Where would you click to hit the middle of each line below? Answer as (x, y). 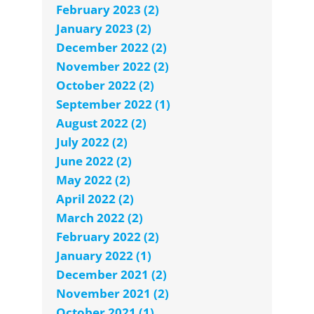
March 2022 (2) (100, 218)
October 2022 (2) (105, 86)
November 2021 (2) (112, 294)
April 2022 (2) (95, 199)
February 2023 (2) (108, 10)
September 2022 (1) (113, 104)
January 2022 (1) (104, 256)
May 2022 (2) (93, 180)
